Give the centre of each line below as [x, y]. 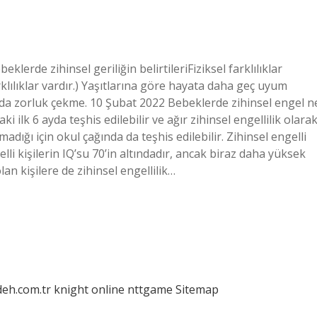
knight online [89, 289]
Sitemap [197, 289]
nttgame [150, 289]
